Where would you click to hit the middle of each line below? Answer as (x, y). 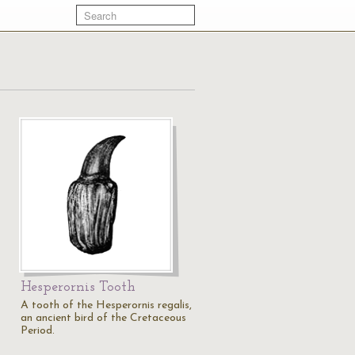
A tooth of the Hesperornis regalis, (106, 305)
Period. (38, 331)
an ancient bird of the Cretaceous (103, 318)
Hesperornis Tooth (78, 287)
